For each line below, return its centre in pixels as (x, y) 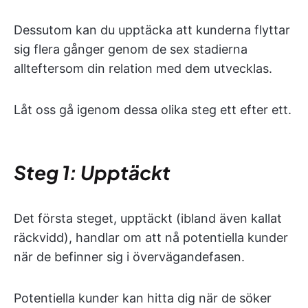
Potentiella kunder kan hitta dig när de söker (143, 298)
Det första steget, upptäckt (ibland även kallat (148, 219)
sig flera (37, 49)
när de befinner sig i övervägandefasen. (129, 257)
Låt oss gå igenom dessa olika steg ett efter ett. (153, 110)
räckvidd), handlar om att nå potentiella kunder (151, 238)
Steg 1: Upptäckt (92, 173)
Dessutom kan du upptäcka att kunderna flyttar (152, 30)
